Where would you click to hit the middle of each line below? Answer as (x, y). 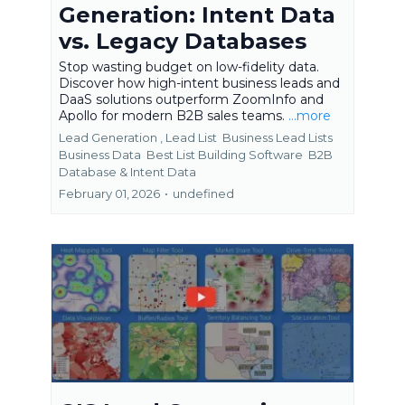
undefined (203, 194)
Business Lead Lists (278, 138)
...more (310, 116)
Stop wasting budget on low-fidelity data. (189, 67)
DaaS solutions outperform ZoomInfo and (191, 100)
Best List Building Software (226, 155)
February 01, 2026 (109, 194)
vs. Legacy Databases (183, 42)
